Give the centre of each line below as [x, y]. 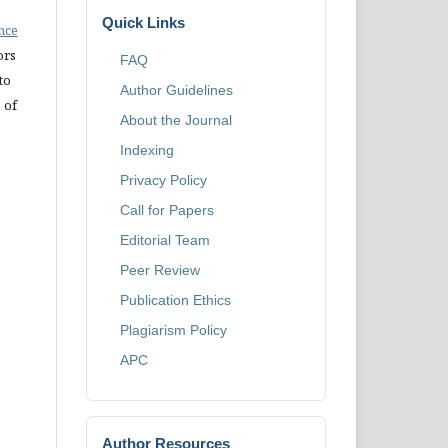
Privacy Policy [163, 180]
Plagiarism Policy [173, 330]
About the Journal [176, 120]
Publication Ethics [175, 300]
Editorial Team [165, 240]
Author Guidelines [176, 90]
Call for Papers [167, 210]
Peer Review [160, 270]
